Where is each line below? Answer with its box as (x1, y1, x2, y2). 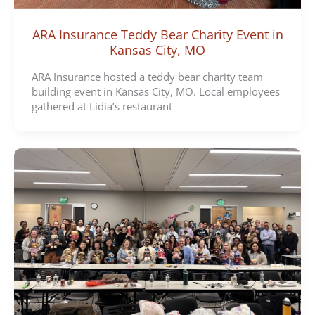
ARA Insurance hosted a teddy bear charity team (31, 70, 263, 84)
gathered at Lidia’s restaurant (31, 99, 172, 114)
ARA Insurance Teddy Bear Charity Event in (32, 25, 283, 43)
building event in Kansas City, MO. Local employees (31, 84, 280, 99)
